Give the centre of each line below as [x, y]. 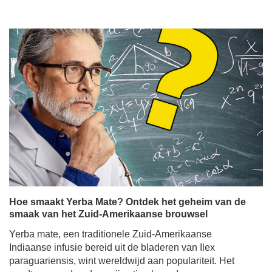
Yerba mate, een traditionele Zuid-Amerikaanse [110, 234]
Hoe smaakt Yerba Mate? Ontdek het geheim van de [127, 202]
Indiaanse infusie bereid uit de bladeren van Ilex [112, 247]
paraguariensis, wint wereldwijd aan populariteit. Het [122, 261]
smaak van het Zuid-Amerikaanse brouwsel [108, 214]
